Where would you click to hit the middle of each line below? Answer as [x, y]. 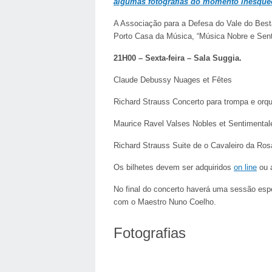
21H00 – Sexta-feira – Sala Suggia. [178, 58]
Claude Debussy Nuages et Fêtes [173, 80]
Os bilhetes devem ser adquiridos [174, 168]
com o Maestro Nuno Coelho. [165, 202]
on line [245, 168]
